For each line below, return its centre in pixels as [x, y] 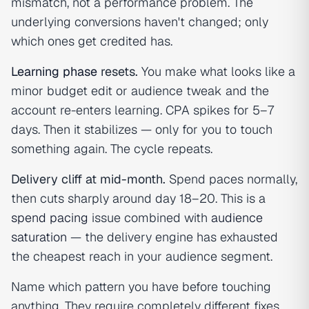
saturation [39, 237]
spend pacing [50, 218]
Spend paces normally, [231, 179]
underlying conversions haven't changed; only [140, 22]
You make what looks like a [217, 71]
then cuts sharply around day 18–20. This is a [138, 198]
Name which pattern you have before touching [141, 287]
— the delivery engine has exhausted [172, 237]
